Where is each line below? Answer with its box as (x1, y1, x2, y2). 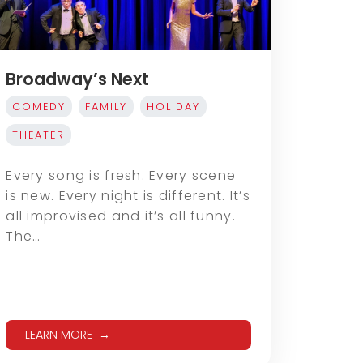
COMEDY (12, 100, 66, 114)
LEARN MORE (25, 327, 93, 344)
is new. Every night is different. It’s (6, 186, 250, 206)
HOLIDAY (147, 100, 201, 114)
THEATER (12, 128, 66, 143)
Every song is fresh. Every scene (6, 166, 237, 186)
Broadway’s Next (6, 67, 150, 92)
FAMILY (85, 100, 128, 114)
